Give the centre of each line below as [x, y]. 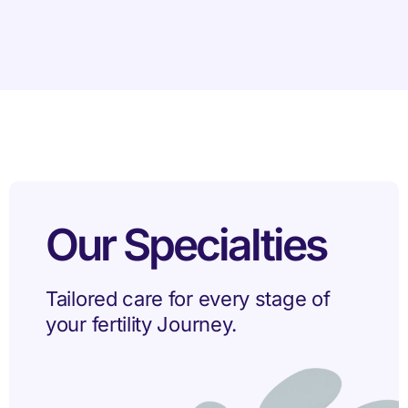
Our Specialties [186, 244]
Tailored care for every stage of [188, 298]
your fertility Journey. [142, 324]
